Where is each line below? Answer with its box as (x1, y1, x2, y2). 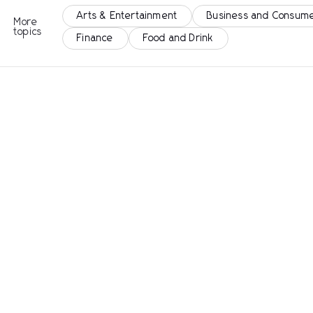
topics (14, 27, 43, 37)
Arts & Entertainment (77, 11, 178, 21)
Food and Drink (143, 34, 214, 43)
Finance (77, 34, 114, 43)
